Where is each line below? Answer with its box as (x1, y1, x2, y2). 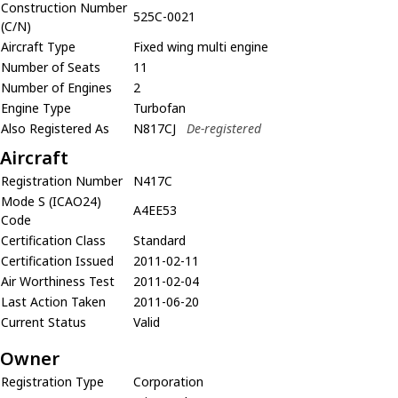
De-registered (187, 120, 261, 138)
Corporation (133, 373, 203, 391)
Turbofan (133, 99, 186, 117)
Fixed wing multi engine (133, 38, 268, 56)
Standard (133, 232, 186, 250)
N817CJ (133, 120, 176, 138)
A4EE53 (133, 202, 177, 219)
